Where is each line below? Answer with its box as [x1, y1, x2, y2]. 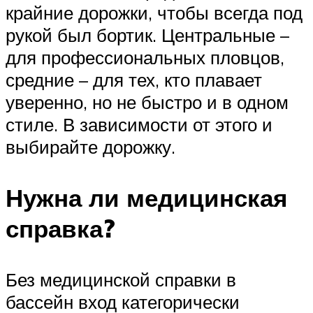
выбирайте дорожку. [6, 135, 175, 158]
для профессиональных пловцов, [6, 45, 284, 68]
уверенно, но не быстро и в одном [6, 90, 289, 113]
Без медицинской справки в [6, 268, 236, 291]
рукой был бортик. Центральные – [6, 23, 289, 46]
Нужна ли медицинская [6, 182, 287, 213]
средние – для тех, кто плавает [6, 68, 262, 91]
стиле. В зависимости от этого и [6, 112, 272, 136]
